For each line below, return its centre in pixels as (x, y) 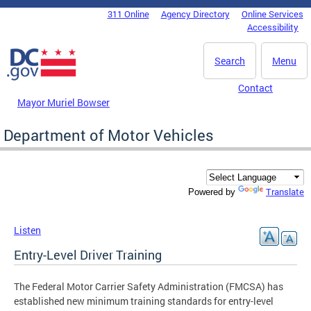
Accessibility (273, 27)
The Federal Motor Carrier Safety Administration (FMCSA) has (149, 287)
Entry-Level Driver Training (88, 255)
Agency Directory (195, 14)
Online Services (272, 14)
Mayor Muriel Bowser (64, 102)
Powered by (213, 192)
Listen (27, 230)
